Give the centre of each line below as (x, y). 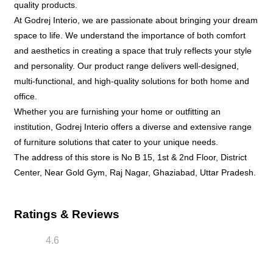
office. (26, 96)
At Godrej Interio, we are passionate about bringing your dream (136, 20)
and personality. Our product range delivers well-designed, (126, 66)
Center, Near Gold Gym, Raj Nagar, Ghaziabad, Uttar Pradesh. (135, 172)
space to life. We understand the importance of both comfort (130, 35)
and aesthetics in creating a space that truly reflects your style (133, 50)
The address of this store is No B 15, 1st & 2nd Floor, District (130, 157)
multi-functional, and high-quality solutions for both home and (132, 81)
